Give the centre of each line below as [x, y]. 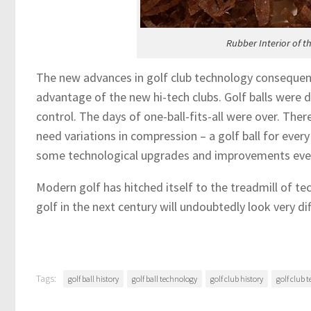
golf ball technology [165, 279]
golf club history [237, 279]
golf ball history [93, 279]
